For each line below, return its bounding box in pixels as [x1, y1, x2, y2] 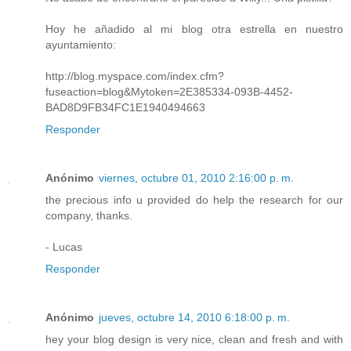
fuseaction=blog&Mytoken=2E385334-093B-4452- [45, 85, 293, 99]
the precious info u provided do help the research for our [45, 194, 343, 207]
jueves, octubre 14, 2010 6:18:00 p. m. [99, 311, 290, 324]
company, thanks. [45, 209, 132, 223]
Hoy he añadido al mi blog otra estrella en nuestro [45, 23, 343, 36]
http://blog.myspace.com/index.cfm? [45, 70, 224, 83]
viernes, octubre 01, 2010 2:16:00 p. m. [99, 172, 294, 185]
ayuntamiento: [45, 38, 116, 52]
